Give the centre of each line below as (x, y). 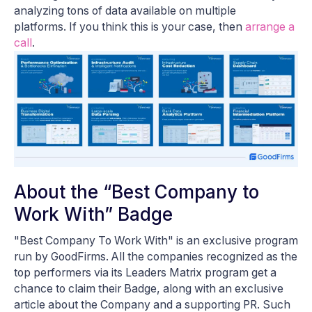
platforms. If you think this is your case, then (130, 26)
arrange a (270, 26)
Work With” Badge (93, 214)
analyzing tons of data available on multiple (125, 10)
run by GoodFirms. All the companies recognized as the (156, 257)
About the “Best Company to (136, 192)
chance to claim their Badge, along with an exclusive (149, 289)
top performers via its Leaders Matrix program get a (145, 273)
